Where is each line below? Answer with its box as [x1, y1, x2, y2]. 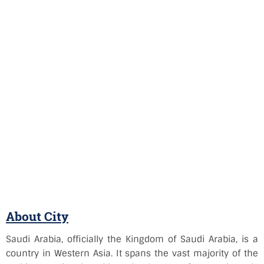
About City [6, 208, 68, 225]
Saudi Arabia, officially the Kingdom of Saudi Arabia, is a [6, 233, 258, 245]
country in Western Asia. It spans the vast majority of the [6, 247, 258, 259]
